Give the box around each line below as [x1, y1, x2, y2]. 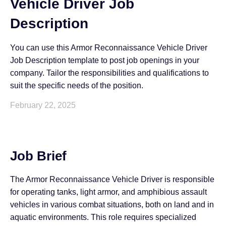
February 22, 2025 [10, 101, 76, 110]
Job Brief [10, 148, 67, 164]
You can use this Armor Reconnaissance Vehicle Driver [10, 43, 207, 52]
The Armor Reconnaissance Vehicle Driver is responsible [10, 175, 214, 184]
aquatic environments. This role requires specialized [10, 213, 196, 222]
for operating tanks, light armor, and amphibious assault [10, 188, 207, 197]
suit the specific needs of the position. [10, 81, 143, 90]
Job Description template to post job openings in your [10, 56, 199, 65]
